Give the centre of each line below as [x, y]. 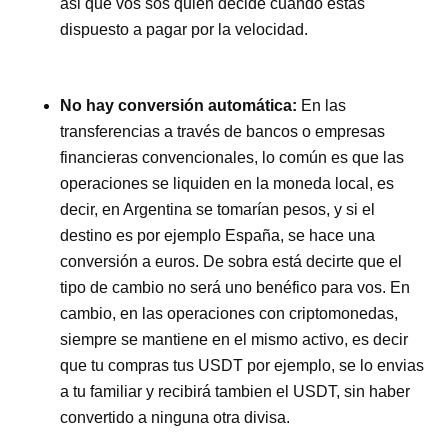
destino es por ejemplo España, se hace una [218, 235]
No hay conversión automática [176, 105]
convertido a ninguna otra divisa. [175, 417]
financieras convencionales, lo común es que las [232, 157]
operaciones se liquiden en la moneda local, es [227, 183]
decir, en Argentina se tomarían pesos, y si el [218, 209]
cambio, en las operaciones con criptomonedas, [229, 313]
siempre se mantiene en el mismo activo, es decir [234, 339]
